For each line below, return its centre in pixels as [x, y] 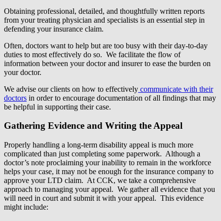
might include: [26, 207]
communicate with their [176, 89]
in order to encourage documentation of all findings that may [121, 98]
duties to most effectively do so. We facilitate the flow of [92, 54]
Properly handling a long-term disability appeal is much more [99, 145]
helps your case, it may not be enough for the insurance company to [109, 172]
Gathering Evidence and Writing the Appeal [93, 126]
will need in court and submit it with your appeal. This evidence [104, 198]
